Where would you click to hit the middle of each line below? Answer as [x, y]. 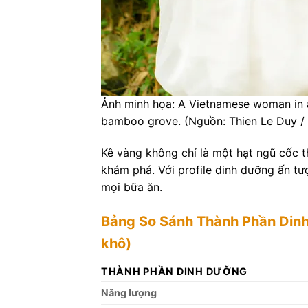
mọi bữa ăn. [132, 187]
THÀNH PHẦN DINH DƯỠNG [175, 271]
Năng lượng [129, 292]
